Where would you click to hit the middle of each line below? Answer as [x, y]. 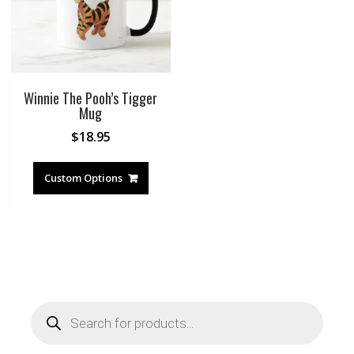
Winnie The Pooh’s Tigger [91, 98]
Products [53, 306]
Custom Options [83, 177]
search [47, 317]
